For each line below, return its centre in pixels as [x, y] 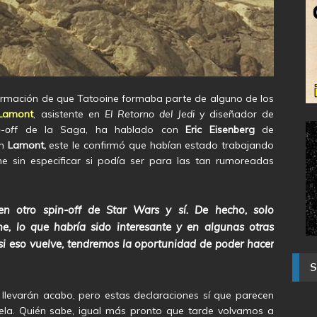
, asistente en [69, 114]
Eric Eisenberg [220, 129]
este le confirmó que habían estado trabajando [160, 145]
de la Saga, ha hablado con [102, 129]
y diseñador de [234, 114]
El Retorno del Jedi [149, 114]
